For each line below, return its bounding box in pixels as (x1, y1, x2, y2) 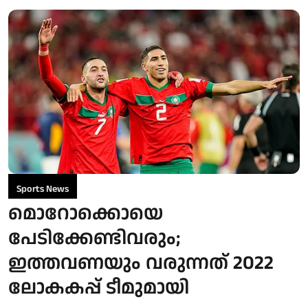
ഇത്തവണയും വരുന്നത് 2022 (8, 249, 274, 277)
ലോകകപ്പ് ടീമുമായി (8, 274, 189, 302)
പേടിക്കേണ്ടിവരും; (8, 224, 180, 252)
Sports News (16, 181, 69, 196)
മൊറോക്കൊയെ (8, 199, 163, 228)
